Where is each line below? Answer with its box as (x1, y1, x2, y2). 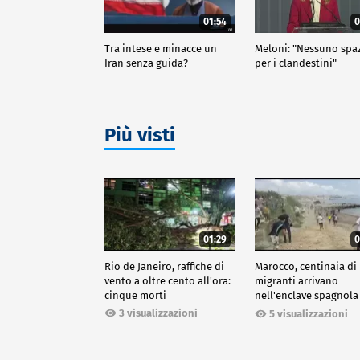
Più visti (104, 123, 175, 146)
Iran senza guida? (104, 56, 188, 69)
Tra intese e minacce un (104, 42, 217, 55)
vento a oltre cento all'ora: (104, 275, 231, 288)
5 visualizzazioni (269, 307, 349, 320)
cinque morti (104, 289, 166, 302)
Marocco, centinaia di (255, 260, 358, 273)
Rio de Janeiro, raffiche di (104, 260, 224, 273)
